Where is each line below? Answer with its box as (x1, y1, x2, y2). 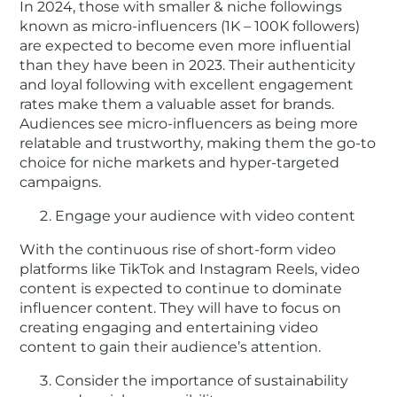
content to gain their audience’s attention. (19, 338, 322, 355)
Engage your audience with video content (55, 206, 356, 224)
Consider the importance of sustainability (55, 371, 349, 389)
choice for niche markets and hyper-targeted (19, 153, 340, 171)
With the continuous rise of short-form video (19, 240, 337, 258)
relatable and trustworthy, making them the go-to (19, 134, 377, 152)
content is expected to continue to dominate (19, 279, 343, 297)
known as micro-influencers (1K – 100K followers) (19, 17, 361, 35)
